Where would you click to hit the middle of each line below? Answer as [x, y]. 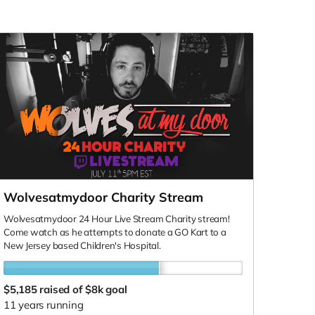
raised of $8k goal [83, 289]
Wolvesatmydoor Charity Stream [103, 197]
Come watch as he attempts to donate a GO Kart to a [115, 232]
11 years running [44, 304]
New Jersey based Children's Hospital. [82, 245]
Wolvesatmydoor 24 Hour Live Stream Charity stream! [117, 218]
